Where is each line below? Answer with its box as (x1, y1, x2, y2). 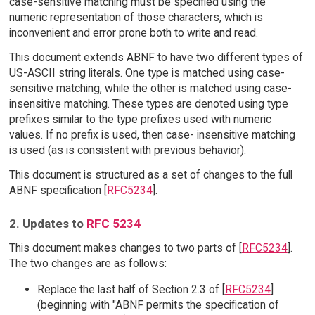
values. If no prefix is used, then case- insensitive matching (8, 128, 295, 142)
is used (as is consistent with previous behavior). (8, 143, 246, 157)
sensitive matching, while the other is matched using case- (8, 82, 292, 96)
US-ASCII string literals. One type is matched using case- (8, 66, 285, 80)
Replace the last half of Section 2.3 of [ (37, 283, 225, 297)
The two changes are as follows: (8, 256, 167, 270)
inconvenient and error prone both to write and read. (8, 26, 258, 40)
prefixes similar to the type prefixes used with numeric (8, 112, 271, 127)
